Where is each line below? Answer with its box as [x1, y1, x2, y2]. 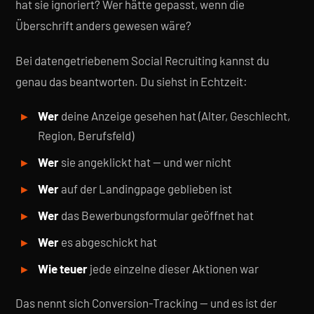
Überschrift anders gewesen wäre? [15, 18, 191, 32]
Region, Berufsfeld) [38, 128, 134, 142]
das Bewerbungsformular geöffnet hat [59, 208, 254, 222]
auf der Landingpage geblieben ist [59, 182, 232, 196]
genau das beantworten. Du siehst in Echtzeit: [15, 74, 247, 88]
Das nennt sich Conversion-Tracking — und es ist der [15, 296, 277, 310]
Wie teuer [38, 261, 88, 275]
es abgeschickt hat [59, 235, 157, 249]
